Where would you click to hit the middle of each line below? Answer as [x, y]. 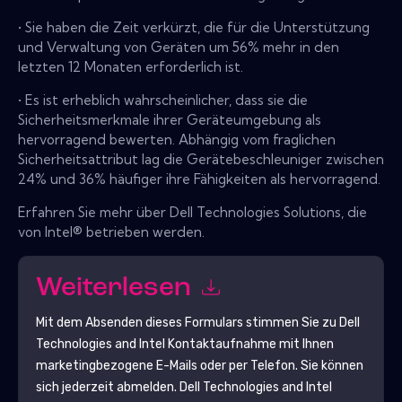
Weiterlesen [116, 289]
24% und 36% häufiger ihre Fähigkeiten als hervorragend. [199, 179]
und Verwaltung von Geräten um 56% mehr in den [179, 47]
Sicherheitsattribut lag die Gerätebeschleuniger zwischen [201, 159]
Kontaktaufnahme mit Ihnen [249, 344]
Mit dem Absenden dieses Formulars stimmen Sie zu [187, 322]
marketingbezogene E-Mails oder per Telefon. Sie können [199, 365]
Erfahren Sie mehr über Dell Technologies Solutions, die [192, 212]
